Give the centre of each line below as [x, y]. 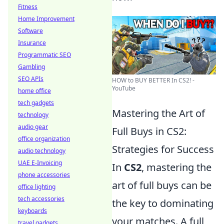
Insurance [32, 43]
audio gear [33, 127]
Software [30, 31]
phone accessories [44, 175]
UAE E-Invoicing [40, 163]
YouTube [124, 88]
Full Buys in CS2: [149, 131]
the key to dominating [163, 203]
